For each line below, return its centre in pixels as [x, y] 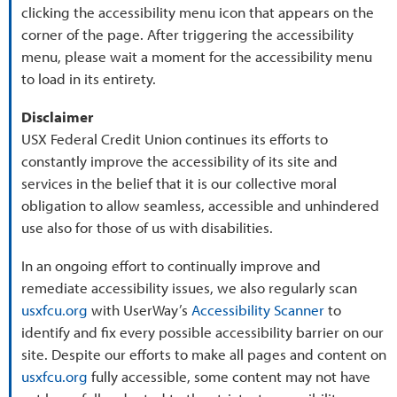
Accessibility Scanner [258, 309]
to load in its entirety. [89, 79]
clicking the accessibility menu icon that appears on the [198, 12]
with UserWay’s [140, 309]
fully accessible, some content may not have [230, 376]
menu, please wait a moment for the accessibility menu [197, 57]
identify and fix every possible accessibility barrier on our [203, 331]
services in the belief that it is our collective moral [179, 183]
